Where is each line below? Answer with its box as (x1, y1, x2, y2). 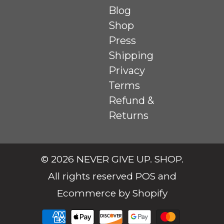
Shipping (108, 49, 154, 61)
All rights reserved (47, 170, 135, 182)
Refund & (108, 94, 154, 106)
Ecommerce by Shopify (56, 187, 167, 199)
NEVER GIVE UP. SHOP (76, 153, 181, 165)
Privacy (108, 64, 145, 76)
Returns (108, 109, 149, 121)
